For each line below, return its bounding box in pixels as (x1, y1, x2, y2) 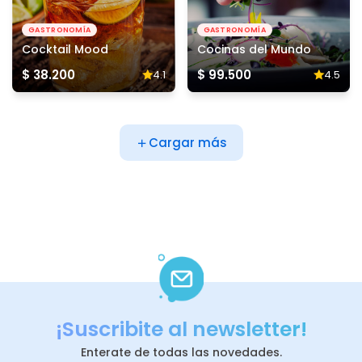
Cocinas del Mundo (196, 41, 311, 57)
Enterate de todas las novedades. (80, 344, 282, 360)
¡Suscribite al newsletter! (55, 315, 307, 343)
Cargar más (148, 134, 227, 151)
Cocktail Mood (22, 41, 108, 57)
